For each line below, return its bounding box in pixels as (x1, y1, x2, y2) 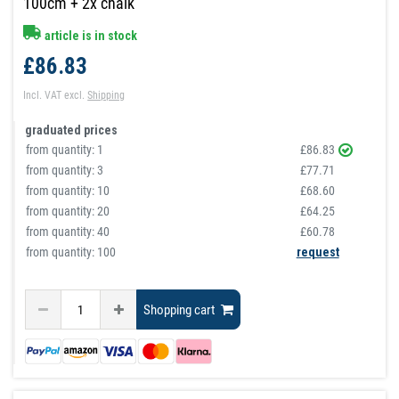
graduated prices (25, 123, 118, 138)
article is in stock (42, 28, 138, 44)
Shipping (87, 89, 126, 102)
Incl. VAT (23, 89, 62, 102)
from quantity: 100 (26, 245, 117, 260)
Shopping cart (143, 301, 216, 318)
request (296, 245, 339, 260)
